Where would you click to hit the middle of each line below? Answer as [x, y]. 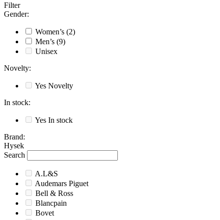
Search [14, 155]
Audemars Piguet [62, 184]
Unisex [46, 52]
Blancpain [51, 203]
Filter [12, 5]
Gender [15, 14]
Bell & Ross [54, 193]
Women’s [50, 32]
